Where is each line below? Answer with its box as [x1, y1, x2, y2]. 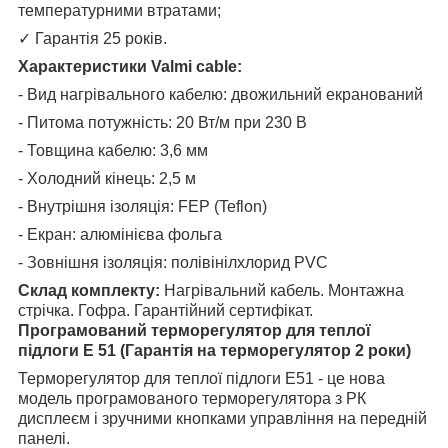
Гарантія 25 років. [31, 29, 167, 47]
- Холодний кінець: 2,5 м [18, 169, 196, 187]
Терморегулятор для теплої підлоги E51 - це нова [18, 369, 385, 387]
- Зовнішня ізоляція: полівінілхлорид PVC [18, 253, 328, 271]
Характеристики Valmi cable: [18, 57, 242, 75]
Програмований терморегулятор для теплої [18, 321, 371, 339]
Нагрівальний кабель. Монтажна [164, 281, 404, 299]
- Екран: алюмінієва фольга [18, 225, 222, 243]
